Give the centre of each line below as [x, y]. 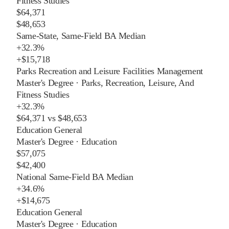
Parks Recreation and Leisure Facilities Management [110, 71]
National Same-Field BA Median [75, 177]
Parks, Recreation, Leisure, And [138, 83]
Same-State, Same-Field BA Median [81, 36]
